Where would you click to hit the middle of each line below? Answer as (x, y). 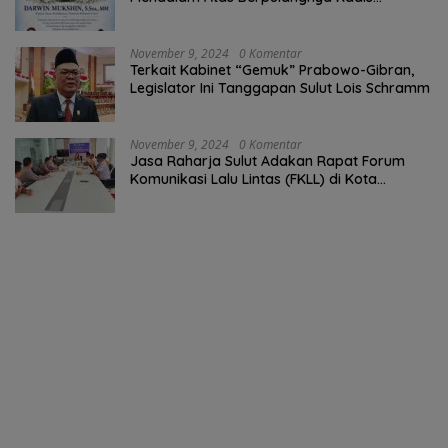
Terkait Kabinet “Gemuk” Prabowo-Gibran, (272, 69)
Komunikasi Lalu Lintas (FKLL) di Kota (253, 178)
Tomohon (161, 196)
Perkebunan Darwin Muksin (220, 14)
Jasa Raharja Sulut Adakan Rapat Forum (267, 160)
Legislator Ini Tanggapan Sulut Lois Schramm (280, 87)
